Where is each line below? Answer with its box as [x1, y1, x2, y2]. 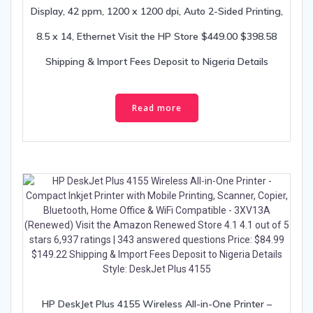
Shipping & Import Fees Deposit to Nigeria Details [45, 55, 268, 68]
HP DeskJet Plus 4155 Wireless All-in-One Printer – [41, 298, 272, 311]
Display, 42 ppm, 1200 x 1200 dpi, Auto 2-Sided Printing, [30, 5, 283, 18]
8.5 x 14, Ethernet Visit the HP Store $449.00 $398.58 [36, 30, 277, 43]
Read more [131, 101, 182, 114]
